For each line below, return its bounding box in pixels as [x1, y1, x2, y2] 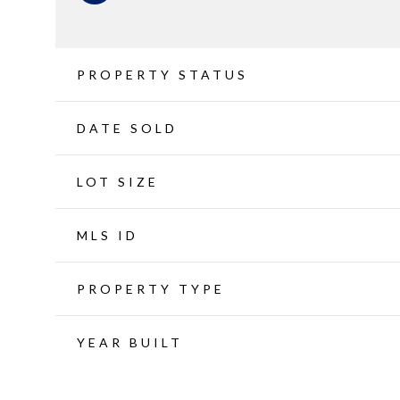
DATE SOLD [77, 120, 178, 136]
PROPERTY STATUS [77, 66, 248, 82]
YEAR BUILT [77, 334, 183, 350]
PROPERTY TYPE [77, 280, 225, 296]
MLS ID [77, 227, 138, 243]
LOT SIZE [77, 173, 159, 189]
